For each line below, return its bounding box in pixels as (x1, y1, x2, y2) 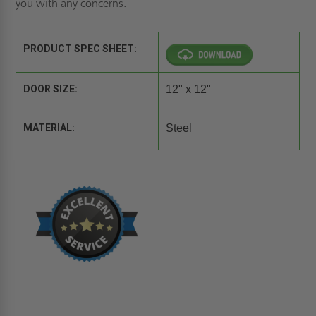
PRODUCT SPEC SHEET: (23, 42, 138, 54)
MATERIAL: (23, 121, 75, 133)
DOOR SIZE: (23, 83, 78, 95)
